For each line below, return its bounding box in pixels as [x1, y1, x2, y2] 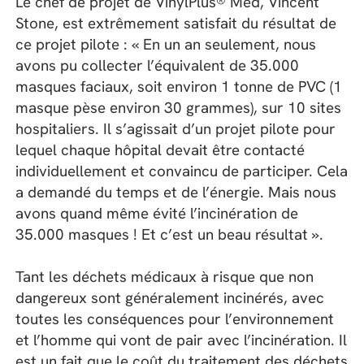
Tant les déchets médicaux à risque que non [15, 266, 314, 288]
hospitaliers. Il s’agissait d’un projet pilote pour [15, 118, 336, 139]
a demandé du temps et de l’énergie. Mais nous [15, 181, 337, 202]
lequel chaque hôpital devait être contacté [15, 139, 305, 160]
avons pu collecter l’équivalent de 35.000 [15, 54, 300, 76]
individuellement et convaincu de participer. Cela [15, 160, 349, 181]
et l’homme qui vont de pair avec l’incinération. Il [15, 330, 348, 351]
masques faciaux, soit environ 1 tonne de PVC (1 [15, 76, 343, 97]
